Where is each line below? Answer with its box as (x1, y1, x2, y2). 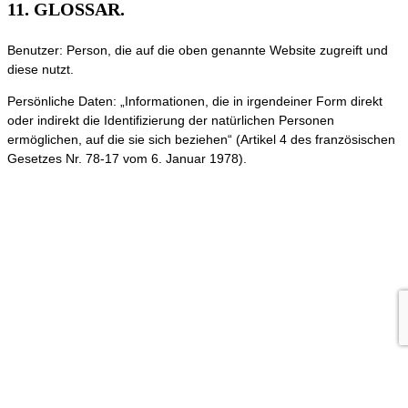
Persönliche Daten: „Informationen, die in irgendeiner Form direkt (7, 94, 382, 109)
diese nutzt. (7, 62, 74, 77)
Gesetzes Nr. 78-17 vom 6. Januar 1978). (7, 151, 247, 167)
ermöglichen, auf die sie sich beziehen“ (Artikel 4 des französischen (7, 132, 395, 148)
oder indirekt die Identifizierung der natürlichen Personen (7, 113, 334, 128)
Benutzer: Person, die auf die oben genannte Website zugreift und (7, 43, 388, 58)
